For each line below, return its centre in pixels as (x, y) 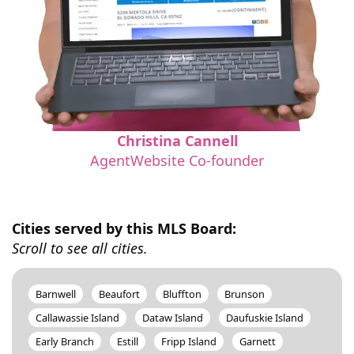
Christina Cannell (177, 141)
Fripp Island (189, 341)
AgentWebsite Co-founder (177, 160)
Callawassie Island (77, 318)
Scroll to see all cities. (80, 248)
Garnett (258, 341)
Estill (128, 341)
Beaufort (119, 294)
